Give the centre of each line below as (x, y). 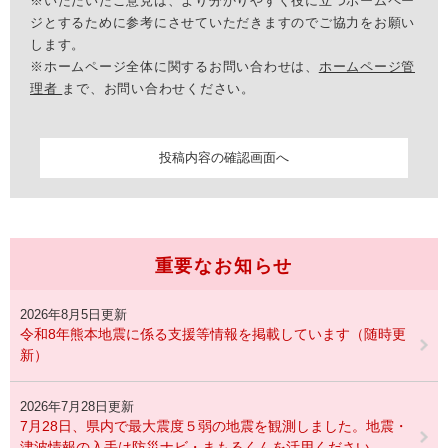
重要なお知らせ (224, 266)
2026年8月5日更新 (73, 314)
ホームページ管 (366, 66)
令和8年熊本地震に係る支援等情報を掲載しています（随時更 (213, 334)
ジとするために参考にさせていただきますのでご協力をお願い (222, 22)
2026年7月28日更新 (77, 406)
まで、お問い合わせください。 (158, 88)
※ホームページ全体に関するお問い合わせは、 (174, 66)
